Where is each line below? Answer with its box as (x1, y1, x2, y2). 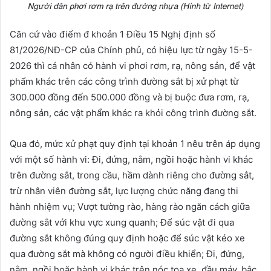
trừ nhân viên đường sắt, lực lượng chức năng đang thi (10, 185, 238, 197)
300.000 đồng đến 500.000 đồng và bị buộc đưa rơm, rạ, (10, 91, 249, 103)
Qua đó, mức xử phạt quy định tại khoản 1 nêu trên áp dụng (10, 138, 260, 150)
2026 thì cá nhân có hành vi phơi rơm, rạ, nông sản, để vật (10, 60, 255, 72)
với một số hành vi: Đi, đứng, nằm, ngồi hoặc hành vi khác (10, 154, 253, 166)
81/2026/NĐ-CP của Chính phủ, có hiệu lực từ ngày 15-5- (10, 44, 253, 56)
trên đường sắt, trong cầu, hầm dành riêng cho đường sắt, (10, 169, 254, 181)
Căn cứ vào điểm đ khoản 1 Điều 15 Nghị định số (10, 28, 215, 41)
